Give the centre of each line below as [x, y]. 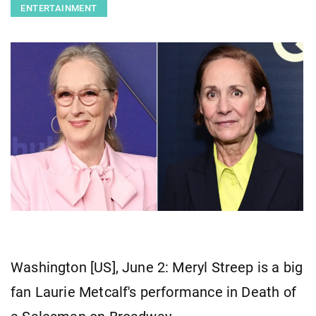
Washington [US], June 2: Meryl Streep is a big [157, 267]
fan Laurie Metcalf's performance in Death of [153, 292]
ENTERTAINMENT [59, 8]
